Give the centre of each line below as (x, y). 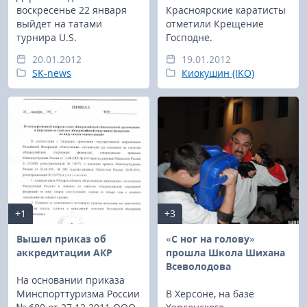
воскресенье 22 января (72, 10)
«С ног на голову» (210, 238)
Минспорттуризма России (78, 293)
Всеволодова (198, 266)
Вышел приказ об (61, 238)
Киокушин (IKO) (218, 73)
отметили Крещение (215, 24)
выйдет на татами (59, 24)
